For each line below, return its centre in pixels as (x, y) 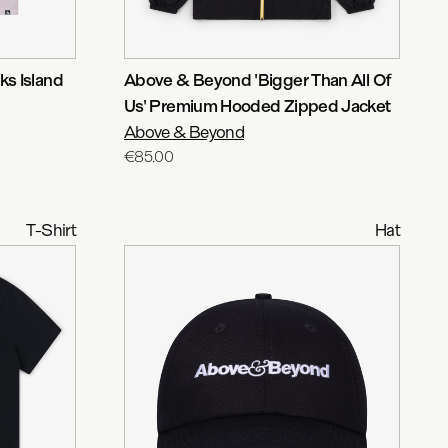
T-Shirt (51, 229)
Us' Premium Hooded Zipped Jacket (257, 105)
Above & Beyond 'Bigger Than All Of (257, 79)
